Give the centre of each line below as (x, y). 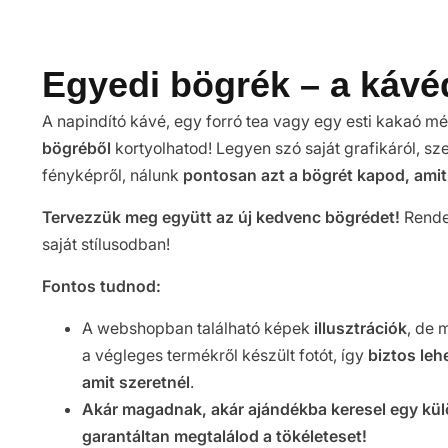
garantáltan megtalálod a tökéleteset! (224, 436)
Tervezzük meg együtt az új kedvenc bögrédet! (221, 217)
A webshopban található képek (198, 328)
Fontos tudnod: (101, 286)
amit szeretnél (136, 382)
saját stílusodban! (106, 244)
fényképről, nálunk (112, 175)
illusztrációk (360, 328)
